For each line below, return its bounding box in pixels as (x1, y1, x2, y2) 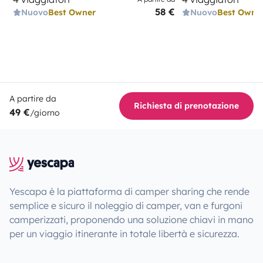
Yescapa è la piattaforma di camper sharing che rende (9, 185, 249, 197)
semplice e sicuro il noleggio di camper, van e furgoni (9, 199, 242, 211)
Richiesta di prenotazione (134, 100, 239, 111)
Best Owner (48, 6, 96, 18)
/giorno (30, 107, 60, 118)
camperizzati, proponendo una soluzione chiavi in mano (9, 213, 254, 225)
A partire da (9, 93, 56, 104)
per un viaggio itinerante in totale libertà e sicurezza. (9, 227, 240, 240)
